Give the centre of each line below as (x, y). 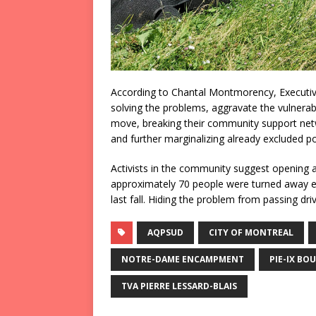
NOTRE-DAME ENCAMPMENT (183, 259)
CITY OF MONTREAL (251, 232)
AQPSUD (165, 232)
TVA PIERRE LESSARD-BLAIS (179, 286)
